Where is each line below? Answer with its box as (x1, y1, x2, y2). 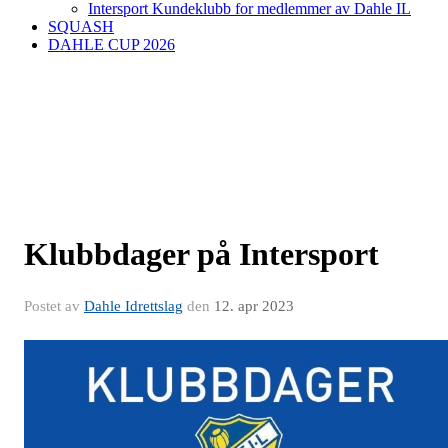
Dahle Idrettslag (84, 298, 183, 314)
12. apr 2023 (214, 298, 294, 314)
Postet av (24, 298, 84, 314)
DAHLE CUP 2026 (48, 36, 175, 53)
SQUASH (48, 18, 114, 35)
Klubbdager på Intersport (24, 236, 379, 272)
